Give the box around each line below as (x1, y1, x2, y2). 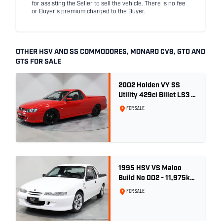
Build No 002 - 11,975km (118, 174, 196, 182)
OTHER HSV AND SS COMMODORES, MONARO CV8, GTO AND (16, 48, 205, 56)
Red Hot (118, 101, 144, 109)
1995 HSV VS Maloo (118, 164, 182, 172)
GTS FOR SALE (16, 58, 61, 66)
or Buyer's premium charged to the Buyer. (32, 8, 146, 15)
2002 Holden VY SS (118, 81, 180, 89)
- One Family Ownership (118, 184, 194, 192)
